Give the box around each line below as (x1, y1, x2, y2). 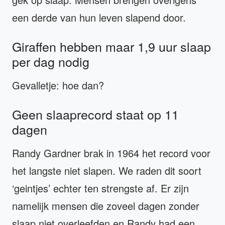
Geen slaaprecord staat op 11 (12, 104, 179, 123)
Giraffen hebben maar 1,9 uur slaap (12, 37, 211, 55)
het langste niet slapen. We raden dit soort (12, 163, 201, 178)
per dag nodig (12, 52, 89, 70)
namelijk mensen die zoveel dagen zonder (12, 198, 199, 213)
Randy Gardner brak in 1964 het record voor (12, 145, 210, 160)
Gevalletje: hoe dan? (12, 77, 104, 92)
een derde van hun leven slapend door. (12, 10, 186, 25)
